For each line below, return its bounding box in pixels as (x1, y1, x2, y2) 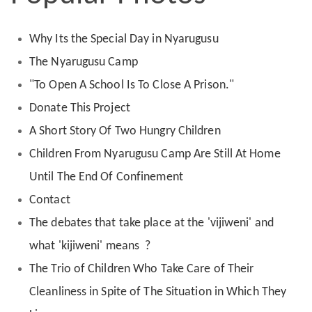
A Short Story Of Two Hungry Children (29, 124, 221, 138)
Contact (29, 193, 70, 207)
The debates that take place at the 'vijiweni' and (29, 216, 274, 230)
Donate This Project (29, 101, 130, 115)
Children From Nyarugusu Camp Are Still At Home (29, 147, 281, 161)
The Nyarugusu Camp (29, 55, 138, 69)
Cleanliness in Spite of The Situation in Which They (29, 285, 287, 299)
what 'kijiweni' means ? (29, 239, 151, 253)
